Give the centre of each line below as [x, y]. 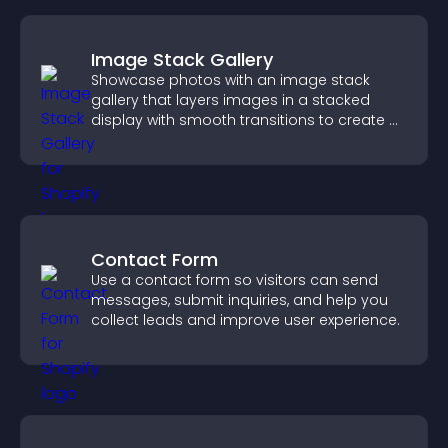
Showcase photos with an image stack [230, 80]
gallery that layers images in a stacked [230, 100]
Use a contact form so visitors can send [234, 280]
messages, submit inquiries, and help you [239, 300]
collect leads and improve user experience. [245, 320]
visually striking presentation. [193, 140]
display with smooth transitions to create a [245, 120]
